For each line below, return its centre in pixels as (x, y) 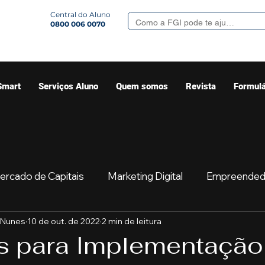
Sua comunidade (98, 223)
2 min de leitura (132, 221)
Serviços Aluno (68, 86)
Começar (181, 223)
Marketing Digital (145, 176)
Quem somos (142, 86)
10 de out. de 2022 (64, 221)
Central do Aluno (80, 14)
